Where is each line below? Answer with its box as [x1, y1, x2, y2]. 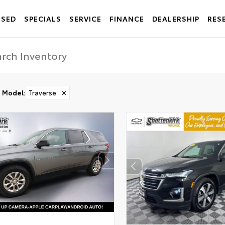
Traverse [28, 88, 56, 97]
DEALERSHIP [152, 14, 199, 24]
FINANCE [109, 14, 144, 24]
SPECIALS [24, 14, 61, 24]
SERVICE [69, 14, 101, 24]
